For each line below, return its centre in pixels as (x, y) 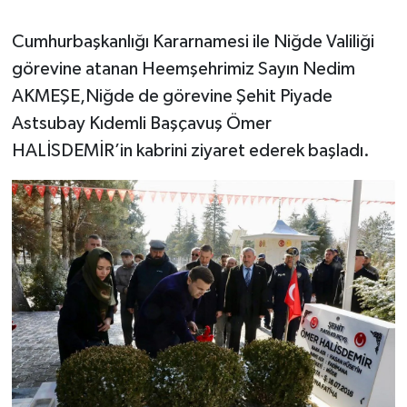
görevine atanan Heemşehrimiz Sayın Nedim (183, 69)
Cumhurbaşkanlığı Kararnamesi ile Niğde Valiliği (193, 41)
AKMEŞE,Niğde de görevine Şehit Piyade (172, 96)
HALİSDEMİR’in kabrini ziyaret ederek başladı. (190, 150)
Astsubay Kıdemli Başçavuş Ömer (141, 123)
